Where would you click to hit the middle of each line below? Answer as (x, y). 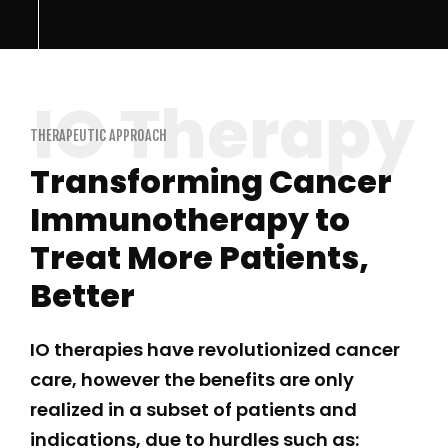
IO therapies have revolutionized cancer (215, 350)
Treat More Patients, (199, 258)
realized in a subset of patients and (193, 410)
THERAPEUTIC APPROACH (98, 136)
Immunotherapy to (190, 220)
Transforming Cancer (211, 182)
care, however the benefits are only (192, 380)
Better (82, 296)
